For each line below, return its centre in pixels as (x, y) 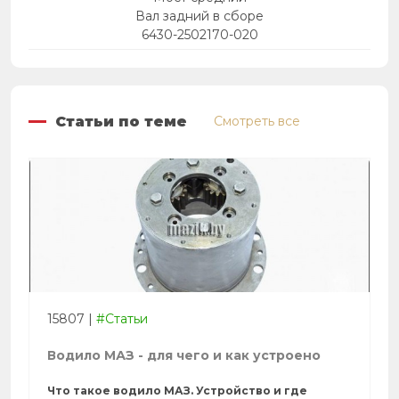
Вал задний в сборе (199, 16)
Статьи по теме (121, 121)
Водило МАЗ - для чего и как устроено (184, 356)
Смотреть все (257, 122)
